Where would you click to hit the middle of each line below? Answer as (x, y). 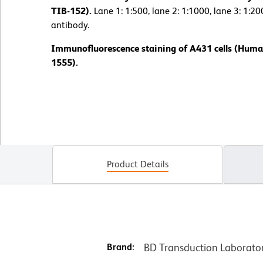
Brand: (120, 247)
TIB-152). (73, 11)
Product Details (137, 164)
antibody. (70, 25)
